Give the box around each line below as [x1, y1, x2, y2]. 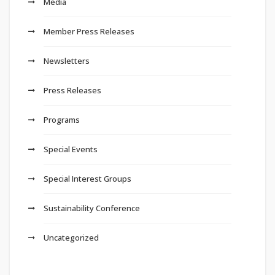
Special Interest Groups [44, 173, 131, 185]
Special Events [44, 144, 98, 155]
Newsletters [44, 55, 90, 67]
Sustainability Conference [44, 203, 140, 214]
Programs [44, 114, 80, 126]
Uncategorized [44, 232, 99, 244]
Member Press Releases [44, 26, 134, 37]
